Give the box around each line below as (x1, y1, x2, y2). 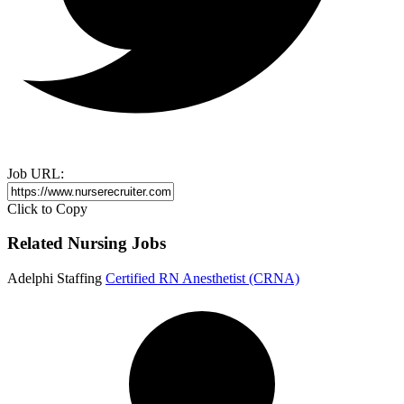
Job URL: (7, 165, 64, 181)
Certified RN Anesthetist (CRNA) (106, 271, 299, 287)
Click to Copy (7, 200, 87, 216)
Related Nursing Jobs (7, 234, 166, 253)
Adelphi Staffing (7, 271, 102, 287)
